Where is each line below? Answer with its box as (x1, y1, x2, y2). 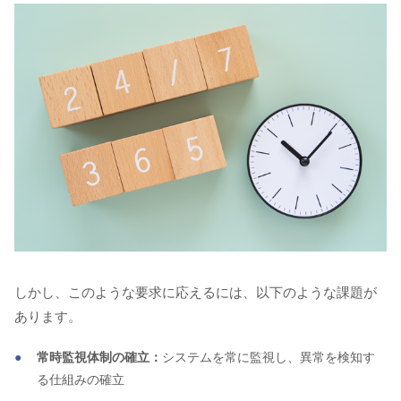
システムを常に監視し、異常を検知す (162, 349, 375, 364)
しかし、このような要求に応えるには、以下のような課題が (14, 284, 377, 300)
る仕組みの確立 (37, 371, 124, 387)
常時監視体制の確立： (37, 349, 162, 364)
